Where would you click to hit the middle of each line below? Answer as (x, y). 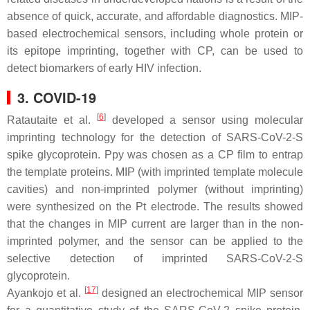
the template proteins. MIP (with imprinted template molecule (155, 172)
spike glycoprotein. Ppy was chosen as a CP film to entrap (155, 154)
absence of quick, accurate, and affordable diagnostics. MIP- (155, 16)
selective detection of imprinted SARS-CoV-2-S (155, 258)
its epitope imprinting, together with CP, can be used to (155, 51)
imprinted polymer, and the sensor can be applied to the (155, 241)
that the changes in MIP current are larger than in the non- (155, 224)
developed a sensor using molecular (204, 120)
